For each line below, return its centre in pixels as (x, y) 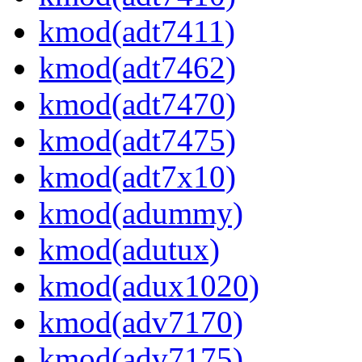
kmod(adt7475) (137, 141)
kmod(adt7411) (137, 32)
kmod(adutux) (129, 250)
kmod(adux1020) (149, 286)
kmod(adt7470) (137, 104)
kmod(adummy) (141, 213)
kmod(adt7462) (137, 68)
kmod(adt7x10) (137, 177)
